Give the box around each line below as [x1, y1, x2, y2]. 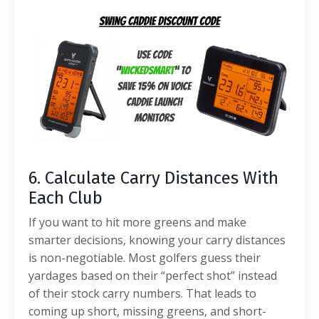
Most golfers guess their [128, 249, 261, 266]
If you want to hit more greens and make [28, 214, 246, 230]
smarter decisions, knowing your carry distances [28, 231, 286, 248]
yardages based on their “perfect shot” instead [28, 267, 277, 283]
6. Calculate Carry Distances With [28, 167, 278, 188]
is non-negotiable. [28, 249, 128, 266]
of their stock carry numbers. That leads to [28, 285, 256, 301]
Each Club [28, 187, 103, 208]
